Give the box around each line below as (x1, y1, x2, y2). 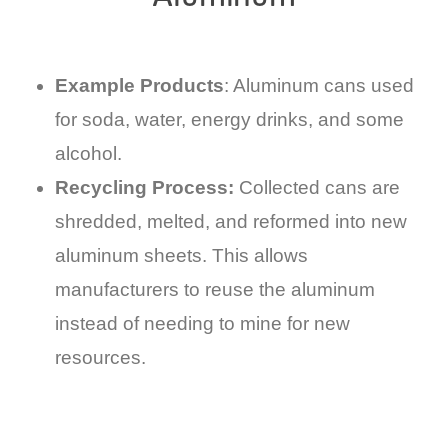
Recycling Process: (55, 177, 234, 199)
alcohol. (55, 143, 122, 165)
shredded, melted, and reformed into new (55, 211, 407, 233)
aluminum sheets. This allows (55, 245, 308, 267)
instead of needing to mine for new (55, 313, 350, 335)
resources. (55, 347, 146, 369)
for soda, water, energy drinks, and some (55, 109, 404, 131)
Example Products (55, 75, 224, 97)
